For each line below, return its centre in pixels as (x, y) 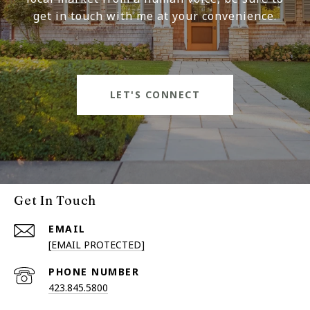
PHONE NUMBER (94, 272)
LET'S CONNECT (155, 95)
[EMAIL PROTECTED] (97, 245)
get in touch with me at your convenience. (155, 16)
